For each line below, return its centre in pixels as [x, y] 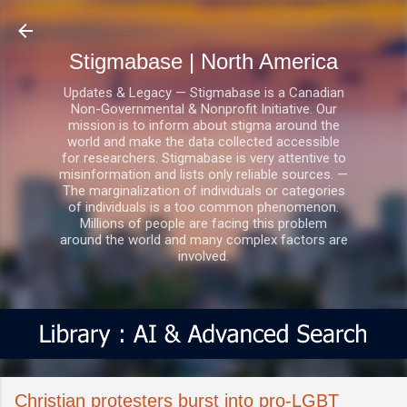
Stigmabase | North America [203, 61]
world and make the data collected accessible [203, 142]
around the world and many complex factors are [203, 240]
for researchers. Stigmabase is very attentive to [203, 158]
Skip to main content [203, 23]
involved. [203, 256]
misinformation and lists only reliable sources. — [203, 174]
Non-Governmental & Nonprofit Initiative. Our [203, 109]
